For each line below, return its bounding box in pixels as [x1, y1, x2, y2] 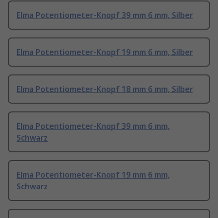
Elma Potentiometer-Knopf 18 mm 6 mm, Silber [17, 84, 193, 95]
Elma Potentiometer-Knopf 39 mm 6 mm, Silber [17, 10, 193, 21]
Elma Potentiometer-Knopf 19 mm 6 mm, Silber [17, 47, 193, 58]
